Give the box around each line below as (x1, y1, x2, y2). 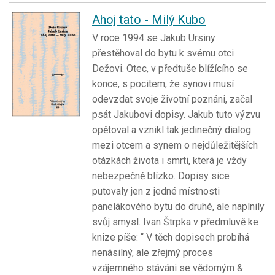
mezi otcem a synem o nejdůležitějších (92, 139, 258, 152)
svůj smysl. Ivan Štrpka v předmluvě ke (92, 216, 258, 228)
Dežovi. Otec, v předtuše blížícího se (92, 63, 248, 75)
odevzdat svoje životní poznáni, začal (92, 93, 252, 106)
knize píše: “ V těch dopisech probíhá (92, 231, 249, 244)
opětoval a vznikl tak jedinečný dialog (92, 124, 251, 136)
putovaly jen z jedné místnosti (92, 185, 220, 198)
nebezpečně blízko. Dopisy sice (92, 170, 230, 182)
